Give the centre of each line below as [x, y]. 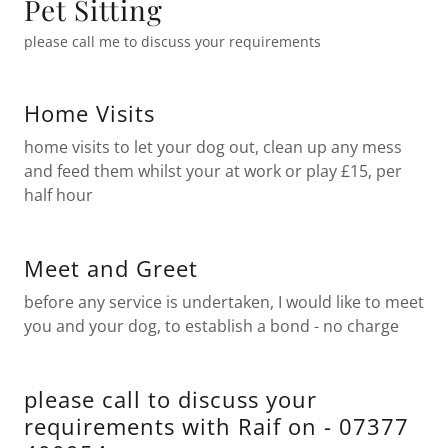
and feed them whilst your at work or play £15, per [213, 171]
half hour [60, 195]
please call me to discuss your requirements [172, 41]
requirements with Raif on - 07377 [216, 426]
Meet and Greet [111, 268]
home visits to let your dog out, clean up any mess [213, 147]
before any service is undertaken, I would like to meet [224, 302]
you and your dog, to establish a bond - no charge [211, 326]
